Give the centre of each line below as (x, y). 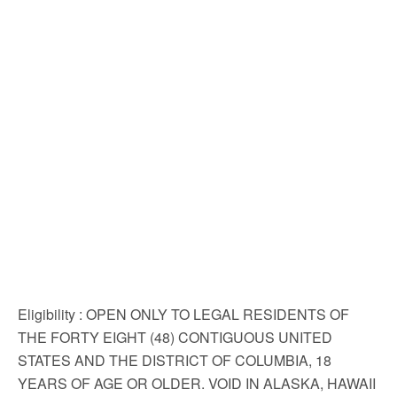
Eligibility (47, 314)
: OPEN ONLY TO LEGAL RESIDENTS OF (212, 314)
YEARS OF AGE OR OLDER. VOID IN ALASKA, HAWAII (197, 383)
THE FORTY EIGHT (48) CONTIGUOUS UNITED (175, 337)
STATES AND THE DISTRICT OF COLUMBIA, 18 (175, 360)
